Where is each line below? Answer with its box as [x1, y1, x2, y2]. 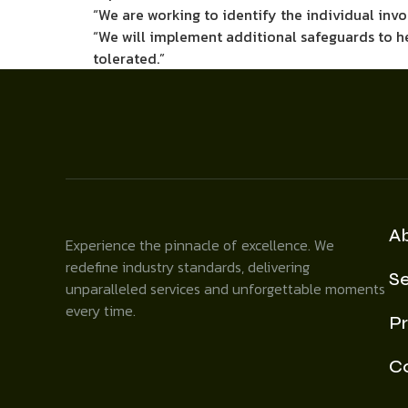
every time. [66, 300, 136, 321]
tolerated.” [93, 47, 165, 69]
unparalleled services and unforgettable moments [66, 278, 385, 300]
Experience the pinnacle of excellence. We [66, 234, 334, 256]
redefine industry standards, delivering [66, 256, 310, 278]
